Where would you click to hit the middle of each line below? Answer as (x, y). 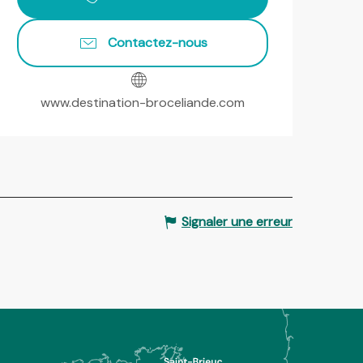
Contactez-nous (157, 42)
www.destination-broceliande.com (143, 102)
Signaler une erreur (237, 221)
